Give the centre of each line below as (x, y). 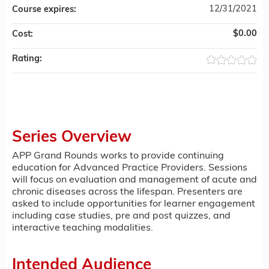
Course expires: (45, 10)
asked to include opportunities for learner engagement (134, 204)
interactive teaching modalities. (83, 228)
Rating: (28, 59)
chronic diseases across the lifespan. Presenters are (127, 192)
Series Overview (72, 138)
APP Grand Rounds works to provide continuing (118, 156)
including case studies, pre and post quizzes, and (121, 216)
